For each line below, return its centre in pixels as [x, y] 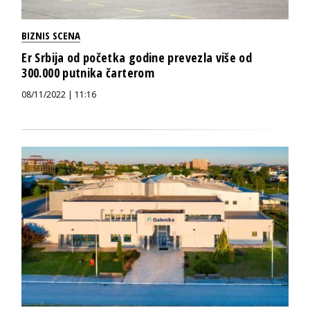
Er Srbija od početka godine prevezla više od [137, 57]
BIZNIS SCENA [51, 35]
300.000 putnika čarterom [88, 72]
